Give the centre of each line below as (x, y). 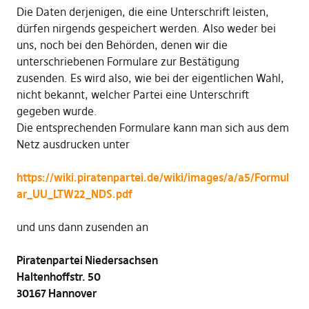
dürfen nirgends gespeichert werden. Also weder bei (146, 29)
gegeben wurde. (57, 111)
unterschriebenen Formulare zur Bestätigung (128, 62)
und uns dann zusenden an (82, 227)
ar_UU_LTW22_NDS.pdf (74, 194)
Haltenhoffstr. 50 (58, 277)
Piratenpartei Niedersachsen (87, 260)
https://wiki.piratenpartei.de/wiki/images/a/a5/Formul (152, 178)
